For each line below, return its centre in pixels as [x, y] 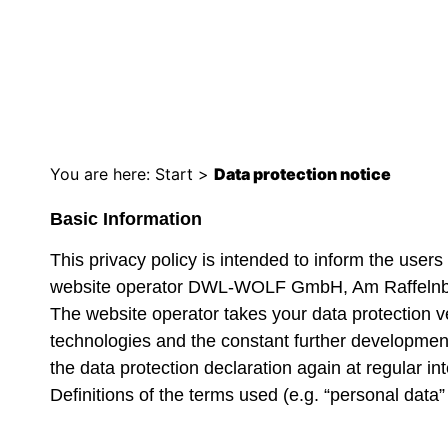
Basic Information [126, 219]
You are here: [100, 174]
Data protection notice [302, 174]
